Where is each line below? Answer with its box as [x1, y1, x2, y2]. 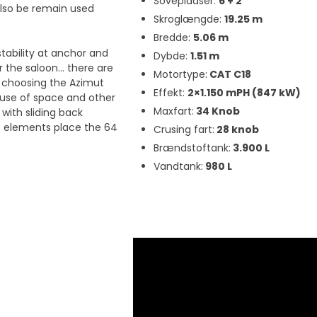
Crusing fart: [153, 122, 214, 137]
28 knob [214, 122, 259, 137]
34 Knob [193, 103, 240, 118]
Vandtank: [153, 158, 203, 173]
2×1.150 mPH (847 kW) [187, 85, 301, 100]
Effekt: [153, 85, 188, 100]
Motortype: [153, 67, 207, 81]
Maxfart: [153, 103, 194, 118]
